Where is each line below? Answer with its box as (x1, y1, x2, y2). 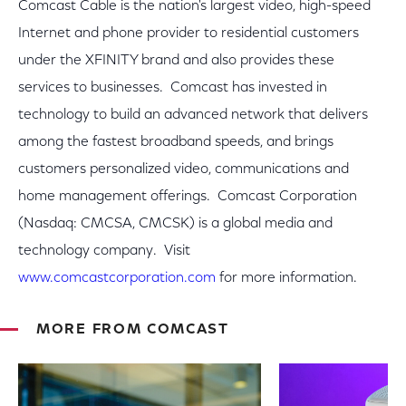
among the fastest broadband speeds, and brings (18, 135, 333, 150)
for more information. (216, 271, 357, 285)
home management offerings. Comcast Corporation (18, 189, 357, 204)
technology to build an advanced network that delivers (18, 108, 368, 122)
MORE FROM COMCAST (36, 323, 229, 337)
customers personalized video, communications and (18, 162, 349, 177)
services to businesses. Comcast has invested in (18, 81, 327, 95)
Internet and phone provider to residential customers (18, 26, 359, 41)
